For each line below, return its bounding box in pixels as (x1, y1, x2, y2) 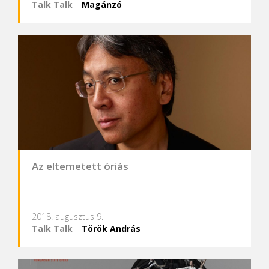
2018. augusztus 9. (32, 211, 103, 223)
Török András (82, 223, 141, 235)
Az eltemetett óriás (32, 159, 128, 174)
